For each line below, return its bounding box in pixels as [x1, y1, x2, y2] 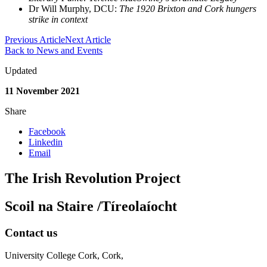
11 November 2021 [5, 85, 80, 96]
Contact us [5, 226, 57, 239]
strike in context [29, 14, 88, 24]
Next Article [65, 34, 111, 45]
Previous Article [5, 34, 65, 45]
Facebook [29, 126, 66, 136]
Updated [5, 65, 37, 76]
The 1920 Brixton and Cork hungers [119, 3, 256, 14]
